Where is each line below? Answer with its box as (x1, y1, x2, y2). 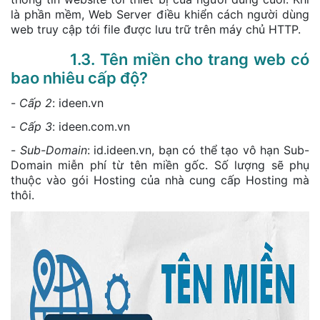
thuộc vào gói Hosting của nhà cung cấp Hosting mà (11, 172, 309, 187)
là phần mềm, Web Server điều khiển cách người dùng (11, 6, 309, 21)
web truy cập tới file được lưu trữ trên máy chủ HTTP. (11, 21, 301, 36)
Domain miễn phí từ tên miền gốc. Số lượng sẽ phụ (11, 157, 309, 172)
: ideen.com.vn (52, 119, 130, 134)
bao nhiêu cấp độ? (11, 68, 148, 87)
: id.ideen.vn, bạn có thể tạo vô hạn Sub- (86, 142, 310, 157)
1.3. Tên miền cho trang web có (11, 49, 309, 69)
